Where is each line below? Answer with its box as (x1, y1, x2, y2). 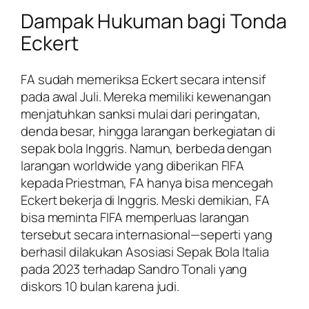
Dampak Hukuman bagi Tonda (21, 8, 287, 35)
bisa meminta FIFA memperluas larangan (21, 208, 250, 227)
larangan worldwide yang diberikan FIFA (21, 157, 245, 175)
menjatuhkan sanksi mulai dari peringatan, (21, 105, 261, 123)
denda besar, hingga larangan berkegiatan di (21, 122, 275, 141)
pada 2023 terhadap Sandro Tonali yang (21, 260, 248, 279)
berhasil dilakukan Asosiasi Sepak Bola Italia (21, 243, 269, 261)
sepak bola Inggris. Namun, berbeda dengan (21, 139, 272, 158)
